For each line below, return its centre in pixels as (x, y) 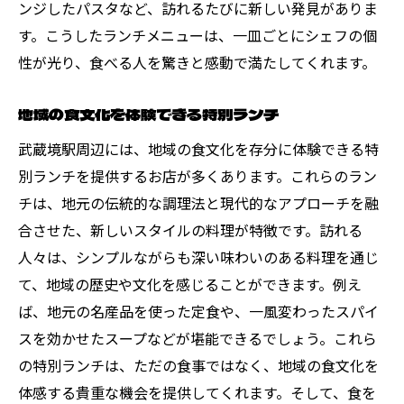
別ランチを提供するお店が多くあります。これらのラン (197, 175)
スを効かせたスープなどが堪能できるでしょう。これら (197, 338)
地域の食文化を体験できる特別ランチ (148, 114)
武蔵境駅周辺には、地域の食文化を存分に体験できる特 (198, 148)
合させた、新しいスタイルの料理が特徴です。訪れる (190, 230)
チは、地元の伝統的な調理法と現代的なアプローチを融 (198, 202)
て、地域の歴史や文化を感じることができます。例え (190, 284)
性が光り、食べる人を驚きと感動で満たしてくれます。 (197, 62)
